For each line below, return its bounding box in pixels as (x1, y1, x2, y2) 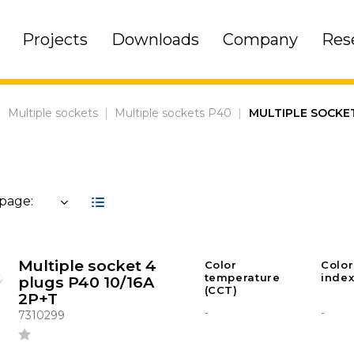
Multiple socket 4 (17, 256, 156, 276)
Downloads (111, 30, 199, 49)
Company (222, 30, 298, 49)
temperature (204, 271, 281, 284)
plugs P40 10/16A (17, 273, 154, 292)
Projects (21, 30, 88, 49)
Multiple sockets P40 (115, 106, 232, 121)
